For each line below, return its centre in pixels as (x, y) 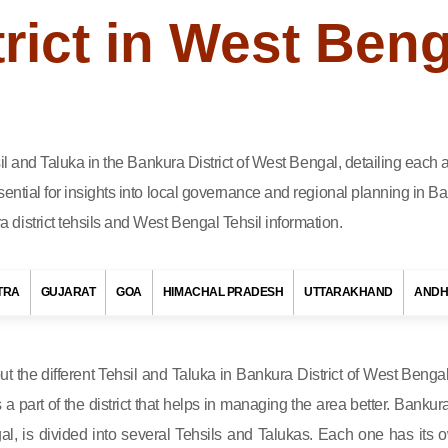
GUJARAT (68, 292)
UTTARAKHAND (349, 292)
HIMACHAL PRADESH (223, 292)
